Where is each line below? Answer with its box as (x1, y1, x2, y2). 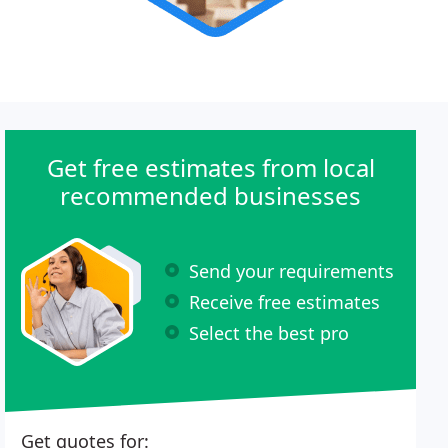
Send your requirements (189, 258, 395, 283)
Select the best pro (189, 320, 350, 345)
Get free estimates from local (46, 151, 375, 184)
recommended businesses (60, 179, 362, 212)
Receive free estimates (189, 289, 381, 314)
